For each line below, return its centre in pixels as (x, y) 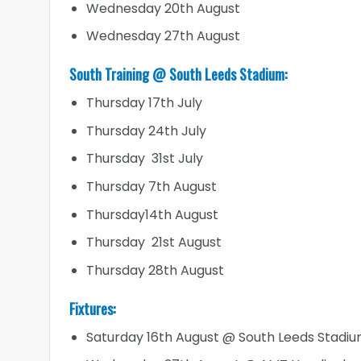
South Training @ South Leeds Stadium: (178, 75)
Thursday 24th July (146, 131)
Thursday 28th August (155, 270)
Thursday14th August (152, 214)
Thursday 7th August (151, 186)
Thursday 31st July (144, 159)
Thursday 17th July (144, 103)
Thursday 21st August (154, 243)
